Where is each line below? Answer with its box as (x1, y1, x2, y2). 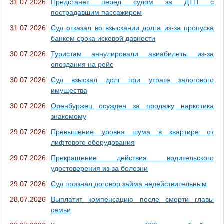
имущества (51, 86, 87, 95)
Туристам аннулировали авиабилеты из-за (51, 50, 214, 58)
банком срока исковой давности (51, 34, 155, 43)
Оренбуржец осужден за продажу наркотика (51, 102, 214, 110)
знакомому (51, 112, 86, 121)
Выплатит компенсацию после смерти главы (51, 195, 214, 204)
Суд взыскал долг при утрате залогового (51, 76, 214, 84)
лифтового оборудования (51, 138, 135, 147)
